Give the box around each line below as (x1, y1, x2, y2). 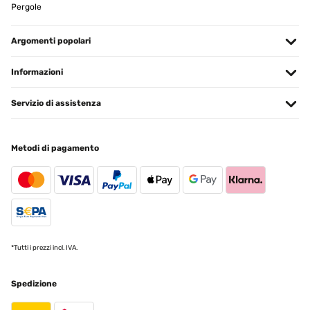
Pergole (11, 2, 42, 12)
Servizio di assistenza (11, 98, 101, 109)
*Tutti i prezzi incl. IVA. (11, 244, 77, 252)
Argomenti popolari (11, 36, 91, 46)
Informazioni (11, 67, 63, 77)
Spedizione (11, 279, 57, 289)
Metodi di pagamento (11, 143, 99, 154)
